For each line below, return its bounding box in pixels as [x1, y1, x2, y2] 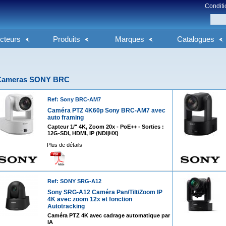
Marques [115, 35, 144, 43]
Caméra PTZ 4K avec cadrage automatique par [47, 212, 170, 218]
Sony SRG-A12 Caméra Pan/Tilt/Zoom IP [47, 189, 162, 196]
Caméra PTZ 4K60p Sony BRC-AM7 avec [47, 107, 165, 114]
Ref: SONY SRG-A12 [47, 178, 101, 184]
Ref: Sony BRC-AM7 [47, 96, 101, 102]
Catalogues [177, 35, 214, 43]
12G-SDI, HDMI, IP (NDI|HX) [47, 130, 119, 136]
